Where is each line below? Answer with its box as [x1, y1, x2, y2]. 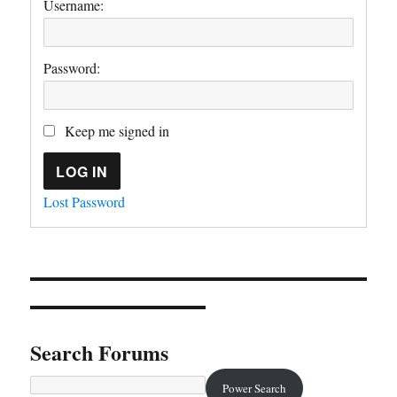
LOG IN [56, 160, 108, 182]
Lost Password [43, 192, 126, 211]
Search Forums [30, 337, 169, 368]
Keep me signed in [65, 121, 170, 140]
